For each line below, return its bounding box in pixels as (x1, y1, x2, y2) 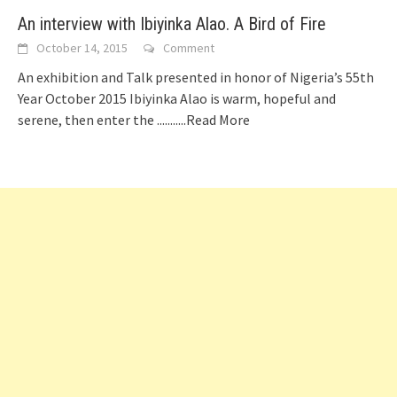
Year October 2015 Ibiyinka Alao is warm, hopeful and (18, 89, 336, 107)
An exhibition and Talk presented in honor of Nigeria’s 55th (18, 67, 374, 86)
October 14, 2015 (36, 39, 128, 56)
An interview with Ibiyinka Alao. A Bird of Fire (18, 12, 326, 35)
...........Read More (157, 110, 250, 128)
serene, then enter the (18, 110, 157, 128)
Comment (163, 39, 214, 56)
